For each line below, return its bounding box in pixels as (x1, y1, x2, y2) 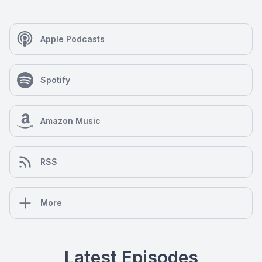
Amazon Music (40, 116, 101, 126)
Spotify (40, 75, 70, 85)
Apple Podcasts (40, 34, 105, 44)
